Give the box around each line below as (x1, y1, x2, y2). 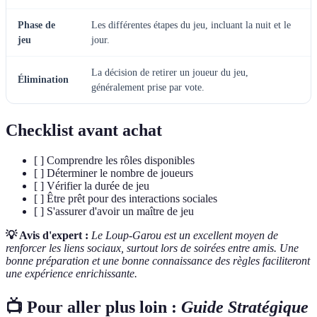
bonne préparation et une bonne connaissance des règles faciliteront (6, 255, 310, 267)
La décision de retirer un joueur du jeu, (91, 67, 248, 79)
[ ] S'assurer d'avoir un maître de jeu (34, 205, 194, 218)
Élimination (18, 74, 69, 86)
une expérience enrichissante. (6, 267, 137, 280)
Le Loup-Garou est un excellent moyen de (91, 229, 278, 242)
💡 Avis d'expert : (6, 229, 88, 242)
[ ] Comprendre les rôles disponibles (34, 154, 195, 167)
